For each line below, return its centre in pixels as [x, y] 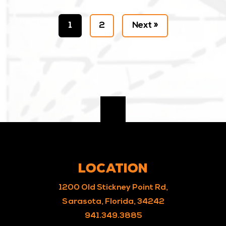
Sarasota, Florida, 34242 [113, 202]
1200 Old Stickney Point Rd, [113, 188]
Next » [145, 25]
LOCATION [113, 168]
